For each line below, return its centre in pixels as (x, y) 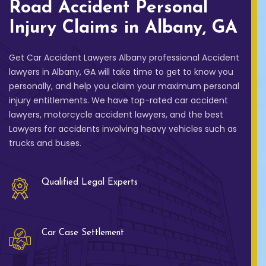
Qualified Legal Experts (90, 183)
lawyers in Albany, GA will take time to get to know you (121, 72)
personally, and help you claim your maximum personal (124, 86)
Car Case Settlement (83, 233)
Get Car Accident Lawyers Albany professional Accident (124, 58)
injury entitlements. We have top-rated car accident (118, 101)
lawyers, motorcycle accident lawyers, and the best (116, 115)
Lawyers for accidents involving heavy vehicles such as (123, 129)
